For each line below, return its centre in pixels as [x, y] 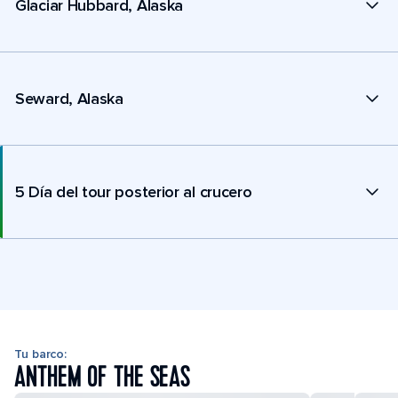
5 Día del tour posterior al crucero [134, 191]
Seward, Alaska [69, 98]
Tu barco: [41, 354]
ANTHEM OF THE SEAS [103, 378]
